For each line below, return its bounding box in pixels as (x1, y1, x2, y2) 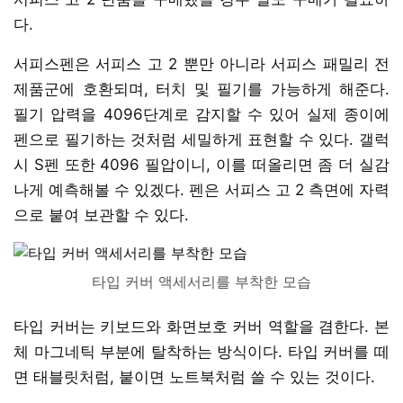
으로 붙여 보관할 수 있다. (13, 205, 189, 224)
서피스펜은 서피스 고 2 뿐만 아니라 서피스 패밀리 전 (13, 54, 390, 73)
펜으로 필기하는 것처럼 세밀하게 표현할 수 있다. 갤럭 (13, 130, 390, 148)
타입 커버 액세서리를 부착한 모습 (92, 272, 311, 291)
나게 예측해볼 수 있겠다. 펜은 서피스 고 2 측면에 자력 (13, 180, 390, 199)
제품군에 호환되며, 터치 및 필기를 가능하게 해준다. (13, 79, 390, 98)
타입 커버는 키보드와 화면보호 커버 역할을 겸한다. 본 (13, 317, 390, 336)
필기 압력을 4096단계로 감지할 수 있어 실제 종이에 (13, 104, 390, 123)
